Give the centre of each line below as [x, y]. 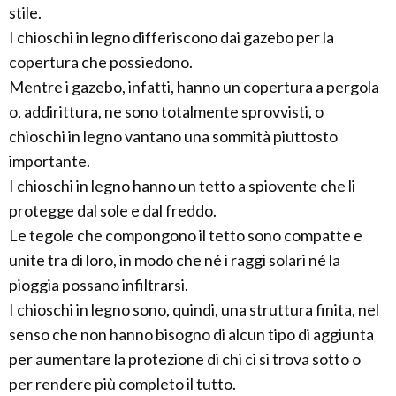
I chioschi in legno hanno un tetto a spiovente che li [182, 186]
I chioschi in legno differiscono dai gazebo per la [171, 38]
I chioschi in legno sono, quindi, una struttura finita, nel [194, 310]
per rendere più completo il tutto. [122, 384]
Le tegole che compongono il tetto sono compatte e [186, 236]
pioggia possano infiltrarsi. [99, 285]
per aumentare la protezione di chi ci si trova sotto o [185, 359]
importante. [49, 161]
